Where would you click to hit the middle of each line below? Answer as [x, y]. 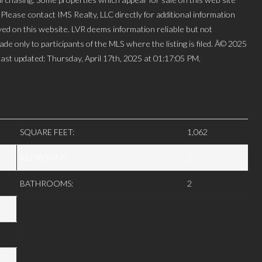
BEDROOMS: [44, 158]
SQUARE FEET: [47, 132]
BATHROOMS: [46, 184]
